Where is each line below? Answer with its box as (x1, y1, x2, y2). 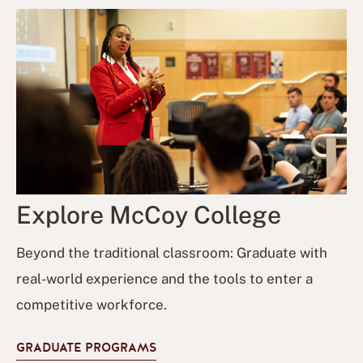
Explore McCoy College (16, 200, 281, 229)
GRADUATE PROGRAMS (16, 340, 156, 356)
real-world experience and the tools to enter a (16, 271, 313, 287)
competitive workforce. (16, 297, 170, 313)
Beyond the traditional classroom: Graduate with (16, 245, 327, 261)
